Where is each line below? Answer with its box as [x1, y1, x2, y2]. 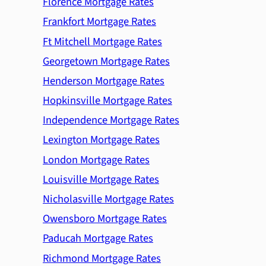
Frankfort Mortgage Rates [43, 14, 156, 30]
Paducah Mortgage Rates [43, 230, 153, 246]
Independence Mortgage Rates [43, 112, 179, 128]
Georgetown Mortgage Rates [43, 53, 170, 69]
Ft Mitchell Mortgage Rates [43, 33, 162, 49]
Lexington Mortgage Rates [43, 132, 160, 148]
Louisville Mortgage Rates [43, 171, 159, 187]
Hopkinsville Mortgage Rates [43, 93, 172, 109]
